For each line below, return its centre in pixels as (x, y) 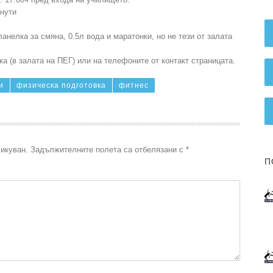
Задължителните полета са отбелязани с (108, 150)
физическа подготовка (61, 85)
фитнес (134, 85)
